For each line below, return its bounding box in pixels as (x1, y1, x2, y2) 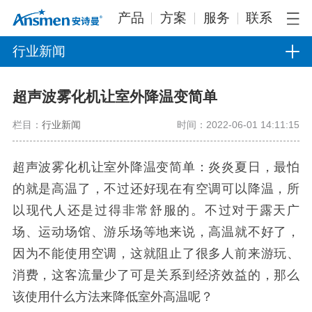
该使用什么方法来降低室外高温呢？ (12, 289, 213, 304)
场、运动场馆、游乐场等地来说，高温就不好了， (12, 224, 300, 239)
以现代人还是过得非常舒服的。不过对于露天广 (12, 203, 300, 217)
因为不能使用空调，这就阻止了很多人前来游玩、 (12, 246, 300, 260)
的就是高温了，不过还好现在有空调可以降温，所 (12, 181, 300, 196)
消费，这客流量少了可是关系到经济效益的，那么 (12, 267, 300, 282)
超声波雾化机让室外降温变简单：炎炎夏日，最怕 (12, 159, 300, 174)
